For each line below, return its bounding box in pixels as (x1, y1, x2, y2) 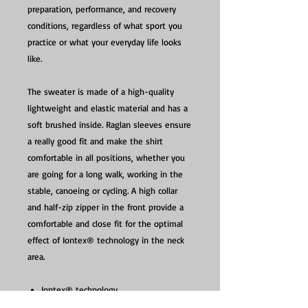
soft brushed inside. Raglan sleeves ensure (27, 119, 191, 131)
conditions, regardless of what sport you (27, 20, 182, 32)
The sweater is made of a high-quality (27, 86, 174, 98)
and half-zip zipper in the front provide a (27, 201, 184, 213)
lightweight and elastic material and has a (27, 102, 188, 114)
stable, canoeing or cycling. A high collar (27, 185, 177, 197)
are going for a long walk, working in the (27, 168, 183, 180)
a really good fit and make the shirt (27, 135, 163, 147)
